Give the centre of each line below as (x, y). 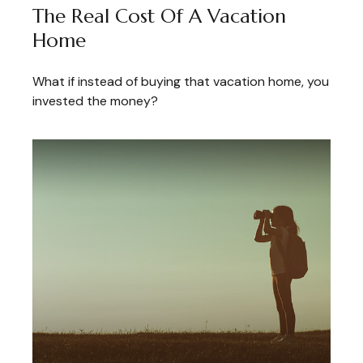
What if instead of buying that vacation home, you (181, 82)
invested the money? (95, 101)
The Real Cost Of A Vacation (159, 17)
